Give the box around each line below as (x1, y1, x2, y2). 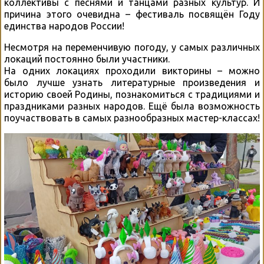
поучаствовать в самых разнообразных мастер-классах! (4, 113, 260, 124)
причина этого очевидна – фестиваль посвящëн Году (4, 9, 260, 20)
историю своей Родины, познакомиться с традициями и (4, 89, 260, 100)
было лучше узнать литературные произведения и (4, 77, 260, 88)
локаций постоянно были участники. (4, 54, 170, 65)
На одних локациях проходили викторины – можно (4, 65, 260, 77)
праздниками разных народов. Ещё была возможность (4, 101, 260, 112)
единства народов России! (4, 21, 124, 32)
